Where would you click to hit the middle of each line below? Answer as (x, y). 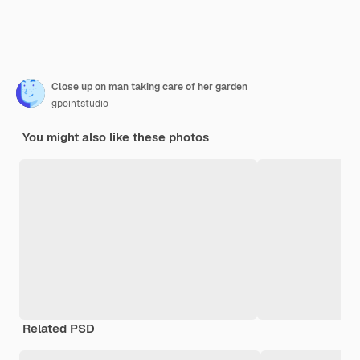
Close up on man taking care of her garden (149, 87)
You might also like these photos (116, 137)
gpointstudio (80, 104)
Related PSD (59, 329)
